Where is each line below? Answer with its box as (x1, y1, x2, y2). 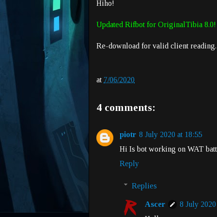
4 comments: (96, 101, 155, 113)
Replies (131, 181, 157, 190)
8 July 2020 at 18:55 (139, 130, 202, 139)
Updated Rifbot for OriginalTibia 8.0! (96, 20, 216, 29)
